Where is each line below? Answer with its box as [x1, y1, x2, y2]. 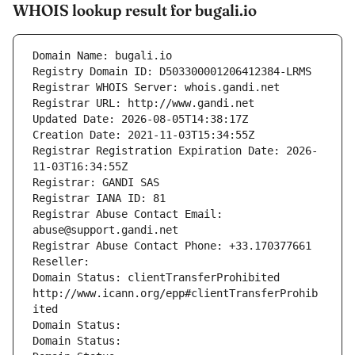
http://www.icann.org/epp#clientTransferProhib [32, 287, 318, 300]
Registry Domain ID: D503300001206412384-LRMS [32, 65, 311, 78]
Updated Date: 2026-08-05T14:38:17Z [32, 113, 248, 126]
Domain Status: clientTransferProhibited [32, 271, 280, 284]
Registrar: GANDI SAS [32, 176, 159, 189]
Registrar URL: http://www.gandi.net [32, 97, 254, 110]
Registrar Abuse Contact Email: [32, 208, 223, 221]
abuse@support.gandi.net [32, 223, 178, 237]
